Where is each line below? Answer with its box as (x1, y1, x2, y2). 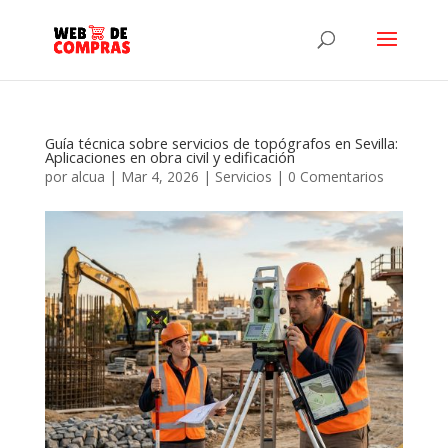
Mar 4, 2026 (120, 167, 199, 186)
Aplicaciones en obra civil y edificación (44, 147, 295, 167)
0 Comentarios (287, 167, 384, 186)
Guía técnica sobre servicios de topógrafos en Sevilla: (44, 133, 398, 153)
